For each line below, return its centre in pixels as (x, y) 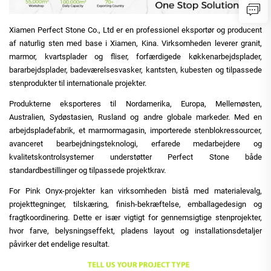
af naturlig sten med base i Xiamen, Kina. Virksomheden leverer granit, (135, 43)
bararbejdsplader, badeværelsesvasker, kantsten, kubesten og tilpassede (135, 70)
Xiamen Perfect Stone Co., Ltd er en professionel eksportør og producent (135, 30)
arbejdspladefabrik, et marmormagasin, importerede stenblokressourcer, (135, 130)
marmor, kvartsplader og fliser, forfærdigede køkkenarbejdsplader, (135, 56)
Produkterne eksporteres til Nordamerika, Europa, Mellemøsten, (135, 103)
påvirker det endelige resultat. (59, 244)
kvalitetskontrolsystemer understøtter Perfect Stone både (135, 157)
